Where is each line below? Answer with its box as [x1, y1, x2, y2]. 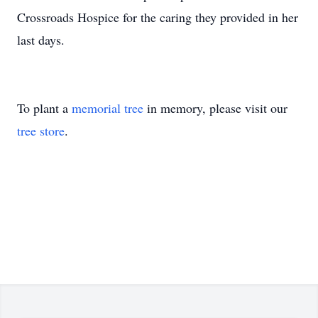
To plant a [17, 99, 72, 116]
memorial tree [72, 99, 143, 116]
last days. [17, 31, 65, 48]
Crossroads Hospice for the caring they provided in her [17, 9, 298, 26]
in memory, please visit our [143, 99, 287, 116]
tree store [17, 122, 65, 139]
